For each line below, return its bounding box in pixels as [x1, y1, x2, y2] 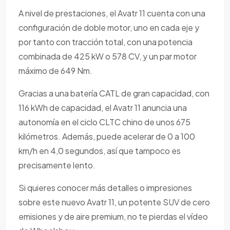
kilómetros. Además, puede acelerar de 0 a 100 [18, 131, 195, 142]
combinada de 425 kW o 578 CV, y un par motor [18, 51, 197, 62]
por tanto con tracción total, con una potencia [18, 36, 193, 47]
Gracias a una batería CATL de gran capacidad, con [18, 88, 209, 99]
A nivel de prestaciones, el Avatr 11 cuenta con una [18, 8, 205, 18]
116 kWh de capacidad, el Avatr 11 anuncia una [18, 102, 187, 113]
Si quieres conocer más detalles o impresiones [18, 182, 192, 193]
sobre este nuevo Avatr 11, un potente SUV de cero [18, 197, 210, 207]
